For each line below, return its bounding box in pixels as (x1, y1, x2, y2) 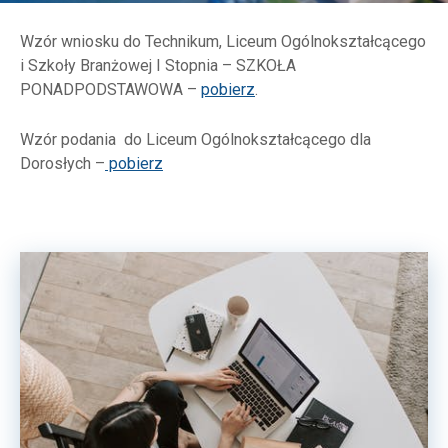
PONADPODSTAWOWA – (20, 80, 201, 99)
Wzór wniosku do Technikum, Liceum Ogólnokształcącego (20, 32, 426, 51)
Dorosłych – (20, 154, 105, 173)
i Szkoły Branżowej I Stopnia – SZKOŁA (20, 56, 296, 75)
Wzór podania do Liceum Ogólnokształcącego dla (20, 130, 371, 149)
